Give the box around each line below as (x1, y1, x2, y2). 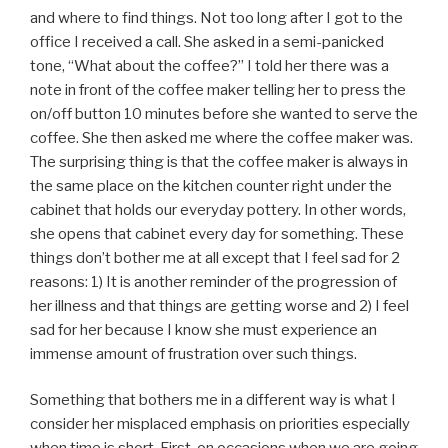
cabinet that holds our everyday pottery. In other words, (30, 200, 406, 219)
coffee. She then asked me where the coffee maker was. (30, 128, 413, 147)
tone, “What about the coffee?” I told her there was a (30, 56, 389, 75)
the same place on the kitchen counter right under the (30, 176, 392, 195)
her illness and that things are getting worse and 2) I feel (30, 296, 409, 315)
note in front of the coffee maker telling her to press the (30, 80, 406, 99)
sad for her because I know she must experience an (30, 320, 377, 339)
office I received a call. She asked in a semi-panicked (30, 32, 384, 51)
